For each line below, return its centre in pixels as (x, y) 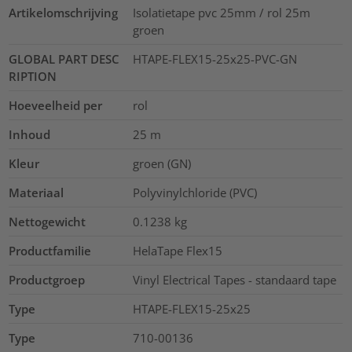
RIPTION (33, 77)
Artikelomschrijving (64, 13)
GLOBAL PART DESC (64, 59)
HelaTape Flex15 (177, 251)
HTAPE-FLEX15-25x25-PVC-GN (214, 59)
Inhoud (30, 135)
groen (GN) (161, 164)
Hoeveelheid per (56, 106)
